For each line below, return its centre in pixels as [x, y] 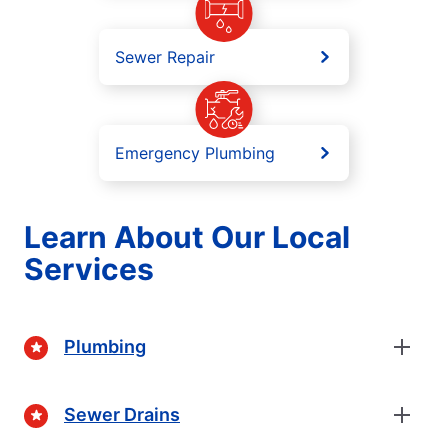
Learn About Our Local [187, 236]
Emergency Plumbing [195, 152]
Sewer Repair [165, 56]
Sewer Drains [122, 415]
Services [89, 268]
